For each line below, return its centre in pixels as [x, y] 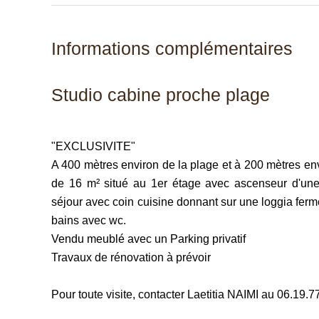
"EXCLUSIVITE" [93, 146]
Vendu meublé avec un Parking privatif [148, 239]
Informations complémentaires [172, 48]
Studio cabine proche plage [161, 95]
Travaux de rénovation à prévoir [131, 257]
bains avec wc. [89, 220]
